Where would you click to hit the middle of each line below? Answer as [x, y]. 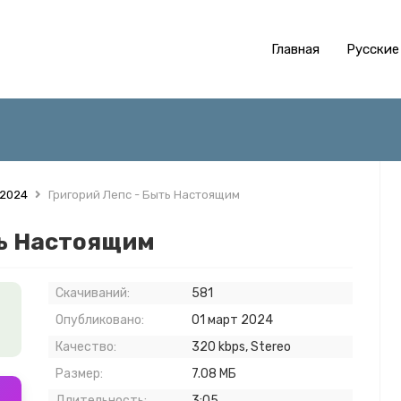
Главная [295, 49]
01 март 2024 [232, 320]
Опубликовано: [100, 320]
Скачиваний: [93, 293]
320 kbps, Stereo [241, 347]
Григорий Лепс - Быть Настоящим [143, 195]
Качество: [86, 347]
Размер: [79, 374]
